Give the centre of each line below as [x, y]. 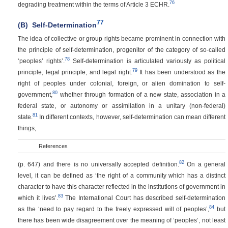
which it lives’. [38, 197]
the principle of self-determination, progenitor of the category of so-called [122, 49]
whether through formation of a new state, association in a [141, 94]
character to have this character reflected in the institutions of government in [122, 186]
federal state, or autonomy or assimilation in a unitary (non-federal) [122, 105]
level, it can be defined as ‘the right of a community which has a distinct [122, 175]
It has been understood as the [181, 72]
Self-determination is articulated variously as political [148, 61]
